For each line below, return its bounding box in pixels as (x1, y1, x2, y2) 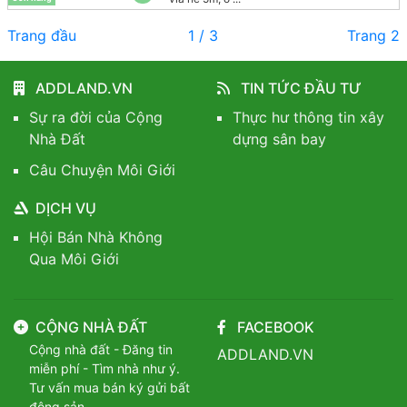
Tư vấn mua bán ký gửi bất (29, 380, 190, 396)
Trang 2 (346, 26, 400, 45)
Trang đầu (7, 26, 76, 45)
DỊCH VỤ (32, 199, 96, 218)
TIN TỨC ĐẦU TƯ (237, 79, 362, 98)
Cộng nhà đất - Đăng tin (29, 342, 173, 358)
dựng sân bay (233, 130, 326, 149)
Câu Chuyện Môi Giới (29, 161, 175, 180)
